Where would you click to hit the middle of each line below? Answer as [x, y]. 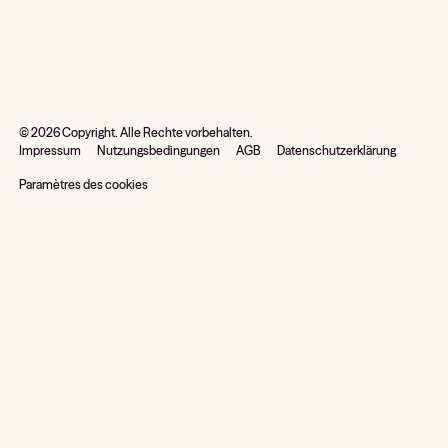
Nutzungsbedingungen [159, 151]
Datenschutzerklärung [337, 151]
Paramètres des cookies [84, 185]
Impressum [50, 151]
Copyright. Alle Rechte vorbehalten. [157, 133]
